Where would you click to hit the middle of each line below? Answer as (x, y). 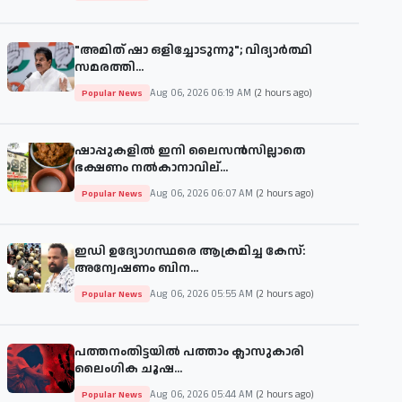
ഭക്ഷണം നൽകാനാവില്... (151, 168)
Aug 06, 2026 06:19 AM (202, 93)
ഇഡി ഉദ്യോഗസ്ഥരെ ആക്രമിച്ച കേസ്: (190, 252)
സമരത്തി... (109, 68)
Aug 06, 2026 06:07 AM (203, 193)
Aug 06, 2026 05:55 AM (203, 294)
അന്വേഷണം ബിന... (136, 269)
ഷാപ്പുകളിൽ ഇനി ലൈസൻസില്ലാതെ (190, 151)
